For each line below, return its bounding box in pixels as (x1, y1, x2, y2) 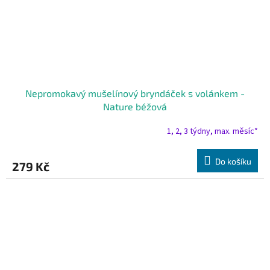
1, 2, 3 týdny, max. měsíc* (167, 125, 258, 137)
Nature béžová (103, 101, 167, 113)
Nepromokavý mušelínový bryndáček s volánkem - (25, 87, 245, 99)
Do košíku (215, 156, 251, 167)
